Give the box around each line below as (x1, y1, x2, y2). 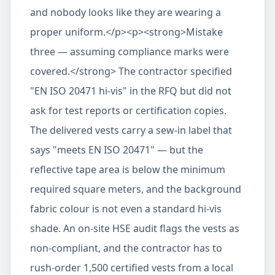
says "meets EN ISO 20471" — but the (30, 143, 203, 157)
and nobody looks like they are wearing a (30, 6, 221, 19)
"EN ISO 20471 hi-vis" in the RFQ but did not (30, 84, 231, 98)
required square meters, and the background (30, 182, 241, 196)
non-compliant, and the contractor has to (30, 241, 222, 255)
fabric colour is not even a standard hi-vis (30, 202, 222, 215)
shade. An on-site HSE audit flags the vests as (30, 222, 239, 235)
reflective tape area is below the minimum (30, 163, 225, 176)
